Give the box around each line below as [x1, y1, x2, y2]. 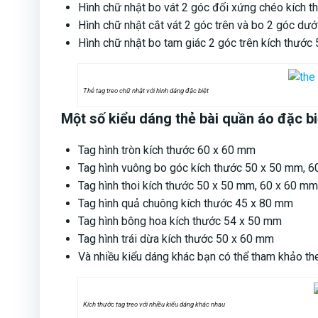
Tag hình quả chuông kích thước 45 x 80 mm [78, 196, 293, 210]
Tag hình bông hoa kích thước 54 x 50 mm [78, 214, 282, 228]
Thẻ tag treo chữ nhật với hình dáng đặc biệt [83, 86, 209, 94]
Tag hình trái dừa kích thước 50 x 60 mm [78, 231, 274, 246]
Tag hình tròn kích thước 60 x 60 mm [78, 143, 256, 157]
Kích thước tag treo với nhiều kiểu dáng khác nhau [83, 300, 226, 308]
